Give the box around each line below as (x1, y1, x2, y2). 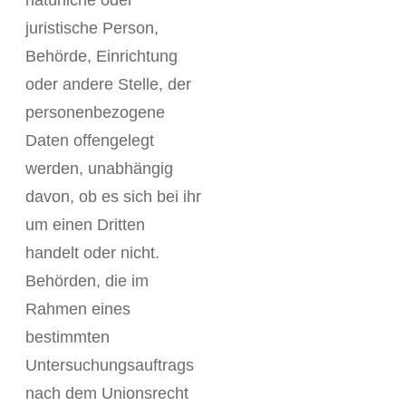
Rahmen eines (25, 300, 130, 318)
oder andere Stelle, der (25, 75, 191, 93)
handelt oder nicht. (25, 244, 159, 262)
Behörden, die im (25, 272, 149, 290)
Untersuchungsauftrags (25, 356, 194, 374)
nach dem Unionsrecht (25, 384, 188, 402)
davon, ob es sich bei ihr (25, 188, 201, 206)
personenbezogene (25, 103, 165, 121)
